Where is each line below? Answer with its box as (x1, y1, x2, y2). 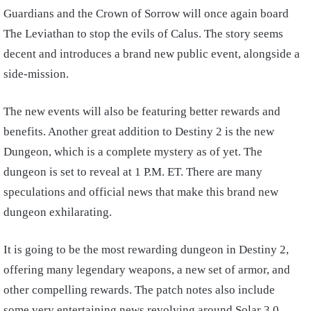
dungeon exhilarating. (3, 205, 112, 219)
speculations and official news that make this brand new (3, 185, 278, 199)
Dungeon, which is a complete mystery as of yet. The (3, 145, 262, 158)
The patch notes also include (135, 283, 275, 296)
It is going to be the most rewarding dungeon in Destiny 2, (3, 243, 289, 256)
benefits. (3, 125, 48, 138)
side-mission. (3, 67, 69, 81)
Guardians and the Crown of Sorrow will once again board (3, 7, 289, 20)
